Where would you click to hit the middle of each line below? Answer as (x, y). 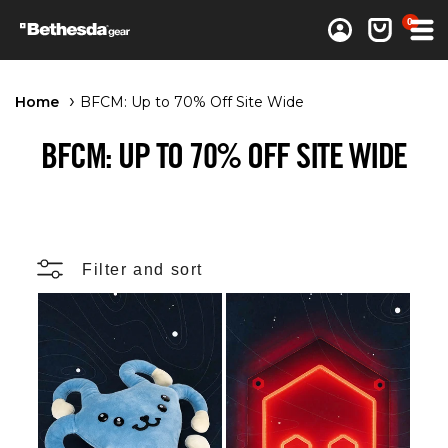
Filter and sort (142, 269)
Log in (340, 30)
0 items (411, 22)
